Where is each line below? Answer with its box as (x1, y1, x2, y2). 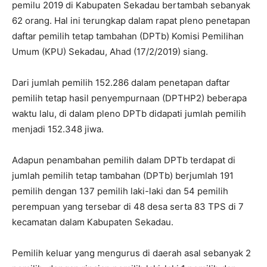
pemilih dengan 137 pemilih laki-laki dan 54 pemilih (12, 185, 228, 197)
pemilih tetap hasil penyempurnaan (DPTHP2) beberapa (12, 92, 247, 104)
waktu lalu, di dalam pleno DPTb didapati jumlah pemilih (12, 107, 246, 119)
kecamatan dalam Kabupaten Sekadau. (12, 216, 173, 228)
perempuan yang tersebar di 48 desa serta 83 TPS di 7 (12, 200, 244, 212)
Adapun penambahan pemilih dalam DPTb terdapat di (12, 154, 235, 166)
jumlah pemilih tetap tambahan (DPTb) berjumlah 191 (12, 169, 234, 181)
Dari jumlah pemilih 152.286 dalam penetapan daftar (12, 76, 230, 88)
